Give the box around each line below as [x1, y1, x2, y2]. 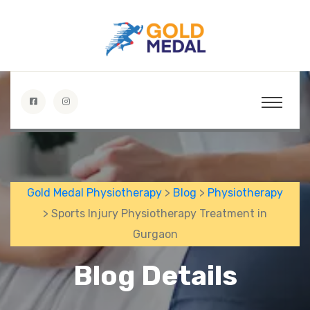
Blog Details [73, 259, 237, 292]
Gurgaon [132, 228, 178, 241]
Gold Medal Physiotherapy [27, 186, 162, 200]
